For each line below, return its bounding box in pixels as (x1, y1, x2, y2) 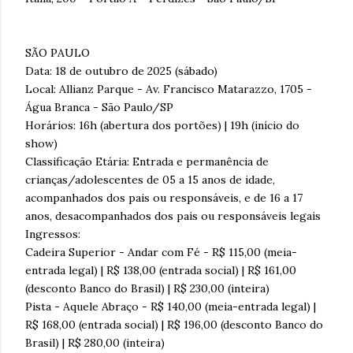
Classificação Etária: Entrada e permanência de (25, 154, 269, 169)
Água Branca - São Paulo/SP (25, 99, 173, 114)
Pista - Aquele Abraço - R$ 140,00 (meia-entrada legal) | (25, 299, 316, 314)
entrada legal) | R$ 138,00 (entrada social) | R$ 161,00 (25, 262, 296, 277)
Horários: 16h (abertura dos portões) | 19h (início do (25, 117, 299, 132)
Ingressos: (25, 226, 80, 241)
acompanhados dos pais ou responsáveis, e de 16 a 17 (25, 190, 303, 205)
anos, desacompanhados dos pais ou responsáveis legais (25, 208, 321, 223)
